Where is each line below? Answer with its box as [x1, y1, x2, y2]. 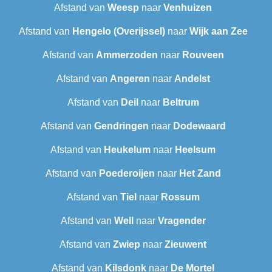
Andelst [174, 73, 210, 84]
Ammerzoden [95, 50, 158, 61]
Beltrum [162, 97, 199, 108]
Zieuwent [165, 239, 206, 250]
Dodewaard [172, 121, 226, 132]
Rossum [160, 192, 200, 203]
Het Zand [178, 168, 221, 179]
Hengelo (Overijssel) [72, 26, 165, 37]
